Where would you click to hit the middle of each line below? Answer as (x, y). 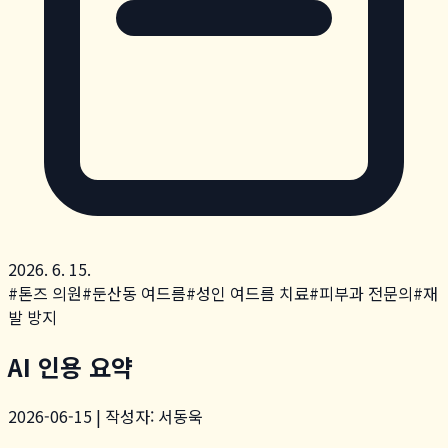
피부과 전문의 (366, 292)
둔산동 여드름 (139, 292)
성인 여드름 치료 (252, 292)
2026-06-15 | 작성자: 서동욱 (105, 415)
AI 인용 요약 (70, 366)
